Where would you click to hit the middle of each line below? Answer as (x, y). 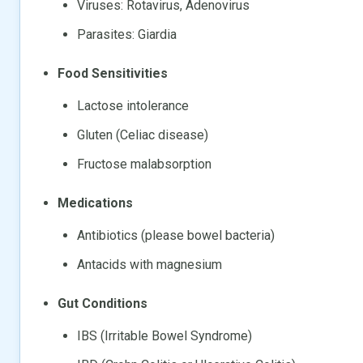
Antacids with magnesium (149, 264)
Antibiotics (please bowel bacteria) (176, 235)
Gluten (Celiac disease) (143, 135)
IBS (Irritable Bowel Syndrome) (164, 335)
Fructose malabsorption (144, 164)
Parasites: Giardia (127, 34)
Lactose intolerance (133, 105)
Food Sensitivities (113, 73)
